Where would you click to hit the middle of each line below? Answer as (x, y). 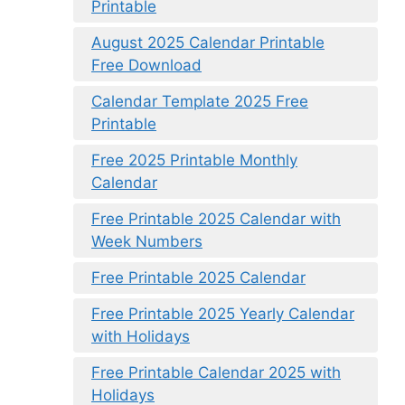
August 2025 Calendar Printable (208, 43)
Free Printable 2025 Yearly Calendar (223, 314)
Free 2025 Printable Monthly (194, 160)
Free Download (146, 66)
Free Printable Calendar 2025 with (216, 373)
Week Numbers (147, 242)
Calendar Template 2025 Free (200, 102)
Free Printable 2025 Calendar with (216, 219)
